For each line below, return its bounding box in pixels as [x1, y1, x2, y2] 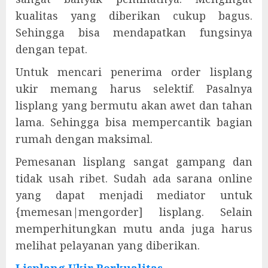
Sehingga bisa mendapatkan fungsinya [16, 25, 252, 39]
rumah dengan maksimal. [16, 132, 153, 146]
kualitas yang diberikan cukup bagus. [16, 8, 252, 23]
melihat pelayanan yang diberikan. [16, 238, 200, 252]
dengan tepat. [16, 42, 87, 56]
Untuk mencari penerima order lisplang [16, 65, 252, 79]
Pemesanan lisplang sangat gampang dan [16, 154, 252, 169]
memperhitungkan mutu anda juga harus [16, 221, 252, 236]
